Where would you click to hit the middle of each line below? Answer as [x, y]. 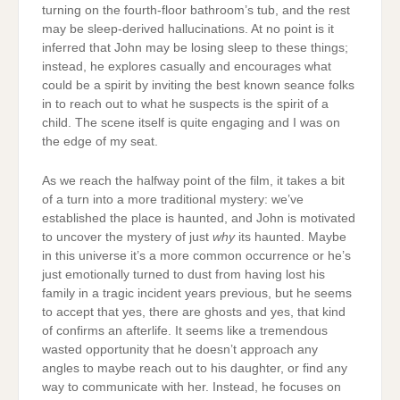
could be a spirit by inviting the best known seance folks [198, 86]
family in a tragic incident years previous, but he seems [196, 293]
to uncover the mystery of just [127, 237]
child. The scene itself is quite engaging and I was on [191, 123]
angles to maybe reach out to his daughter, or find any [194, 368]
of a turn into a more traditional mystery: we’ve [172, 199]
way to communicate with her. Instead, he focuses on [191, 387]
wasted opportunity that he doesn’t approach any [179, 349]
